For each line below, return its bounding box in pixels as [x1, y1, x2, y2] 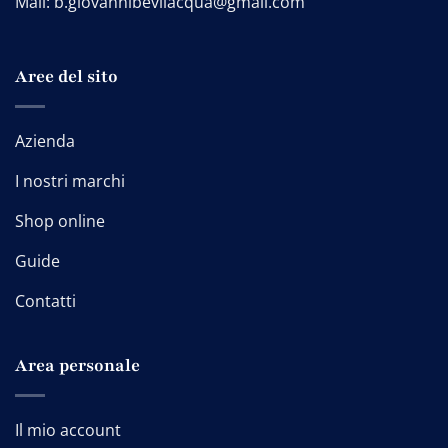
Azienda [15, 130, 75, 153]
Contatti [15, 290, 76, 313]
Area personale [15, 354, 140, 378]
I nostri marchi [15, 170, 125, 193]
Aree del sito [15, 65, 118, 89]
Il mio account [15, 419, 121, 442]
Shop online [15, 210, 105, 233]
